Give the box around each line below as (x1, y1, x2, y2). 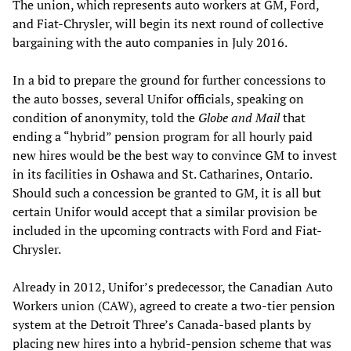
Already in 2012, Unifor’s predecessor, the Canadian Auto (13, 277, 333, 295)
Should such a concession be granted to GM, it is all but (13, 183, 321, 201)
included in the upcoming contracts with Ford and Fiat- (13, 221, 322, 239)
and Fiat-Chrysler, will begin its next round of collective (13, 14, 324, 32)
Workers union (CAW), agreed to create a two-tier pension (13, 296, 335, 314)
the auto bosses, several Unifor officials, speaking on (13, 89, 304, 107)
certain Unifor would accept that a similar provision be (13, 202, 317, 220)
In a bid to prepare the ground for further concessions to (13, 71, 326, 89)
